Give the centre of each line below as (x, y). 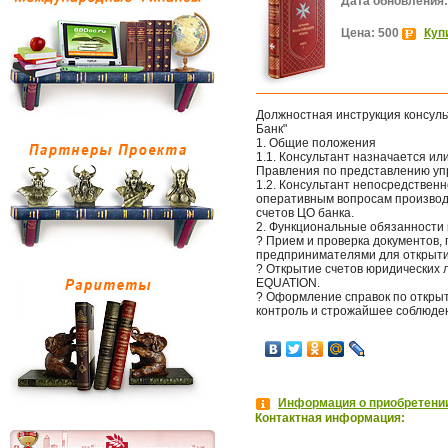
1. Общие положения (316, 143)
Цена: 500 (371, 33)
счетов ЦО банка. (305, 213)
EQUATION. (288, 283)
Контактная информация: (330, 418)
